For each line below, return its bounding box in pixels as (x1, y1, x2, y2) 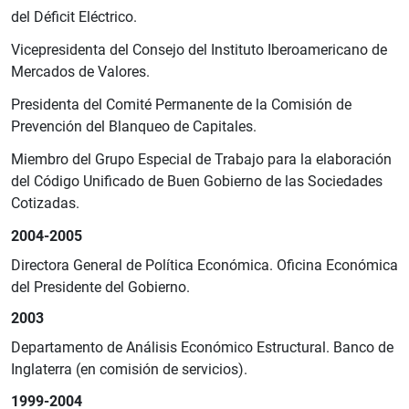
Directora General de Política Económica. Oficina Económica (11, 256, 398, 274)
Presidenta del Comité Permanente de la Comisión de (11, 95, 351, 113)
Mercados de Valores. (11, 62, 150, 80)
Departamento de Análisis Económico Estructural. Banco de (11, 339, 393, 357)
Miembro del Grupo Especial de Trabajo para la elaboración (11, 150, 392, 168)
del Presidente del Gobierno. (11, 278, 190, 296)
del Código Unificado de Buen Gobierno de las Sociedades (11, 172, 383, 190)
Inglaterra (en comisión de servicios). (11, 361, 247, 379)
